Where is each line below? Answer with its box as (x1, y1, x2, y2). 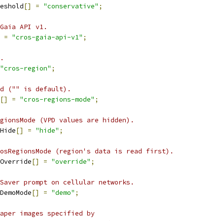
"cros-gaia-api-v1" (12, 33, 83, 41)
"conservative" (43, 2, 99, 10)
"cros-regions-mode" (20, 95, 95, 104)
